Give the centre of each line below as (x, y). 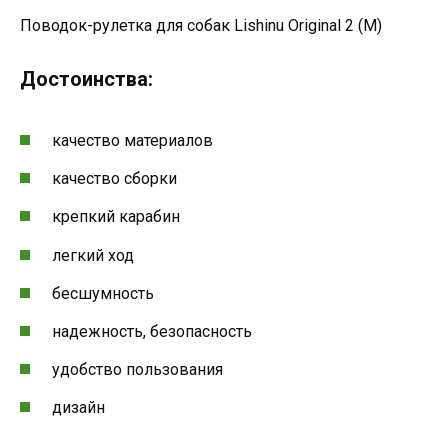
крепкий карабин (116, 217)
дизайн (78, 408)
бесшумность (103, 293)
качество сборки (114, 179)
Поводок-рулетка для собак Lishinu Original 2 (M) (201, 25)
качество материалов (132, 141)
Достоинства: (86, 78)
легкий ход (93, 255)
